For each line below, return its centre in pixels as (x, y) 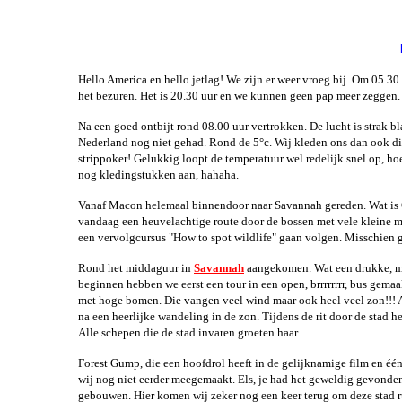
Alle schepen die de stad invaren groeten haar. (196, 332)
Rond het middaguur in (136, 268)
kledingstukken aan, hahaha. (173, 175)
